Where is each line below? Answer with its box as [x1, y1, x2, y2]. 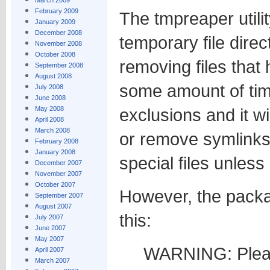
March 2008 [34, 127, 70, 134]
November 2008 [34, 40, 82, 47]
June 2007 [34, 224, 66, 231]
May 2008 [34, 105, 64, 112]
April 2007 [34, 246, 64, 253]
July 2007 [34, 213, 63, 221]
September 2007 [34, 192, 83, 199]
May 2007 [34, 235, 64, 242]
